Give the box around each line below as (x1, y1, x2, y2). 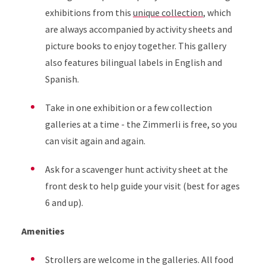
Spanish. (45, 72, 79, 85)
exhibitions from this (45, 6, 133, 18)
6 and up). (45, 196, 83, 208)
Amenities (21, 224, 65, 237)
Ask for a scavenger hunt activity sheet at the (45, 163, 228, 175)
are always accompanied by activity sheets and (45, 23, 232, 35)
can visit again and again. (45, 134, 145, 147)
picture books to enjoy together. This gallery (45, 39, 226, 52)
